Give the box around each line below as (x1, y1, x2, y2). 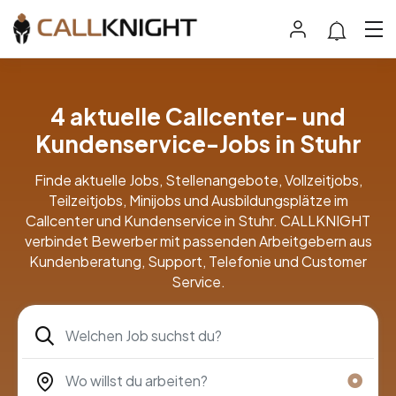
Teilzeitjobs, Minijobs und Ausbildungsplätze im (48, 191, 348, 210)
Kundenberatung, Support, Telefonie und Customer (29, 252, 367, 271)
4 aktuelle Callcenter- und (50, 102, 346, 132)
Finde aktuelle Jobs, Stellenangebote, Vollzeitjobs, (34, 171, 362, 190)
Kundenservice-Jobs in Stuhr (34, 129, 362, 159)
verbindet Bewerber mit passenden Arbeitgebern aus (24, 232, 372, 251)
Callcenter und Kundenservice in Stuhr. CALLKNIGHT (26, 211, 370, 231)
